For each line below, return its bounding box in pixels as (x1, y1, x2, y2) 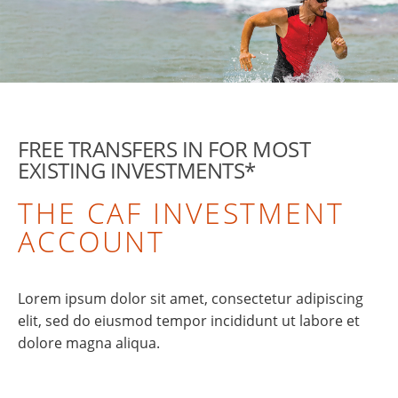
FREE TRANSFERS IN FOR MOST (18, 134, 311, 163)
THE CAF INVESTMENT (18, 194, 345, 232)
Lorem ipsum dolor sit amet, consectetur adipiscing (18, 289, 363, 308)
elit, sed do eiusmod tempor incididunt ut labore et (18, 311, 360, 330)
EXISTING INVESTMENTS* (18, 155, 256, 185)
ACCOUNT (18, 222, 166, 260)
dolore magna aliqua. (18, 333, 160, 353)
